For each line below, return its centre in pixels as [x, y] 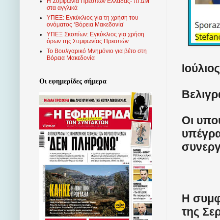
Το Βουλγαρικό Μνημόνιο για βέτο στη [97, 51]
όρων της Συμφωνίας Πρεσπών [88, 41]
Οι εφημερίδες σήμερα [73, 82]
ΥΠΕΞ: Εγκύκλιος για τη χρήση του [93, 18]
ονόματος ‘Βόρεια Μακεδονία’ [86, 25]
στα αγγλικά [62, 8]
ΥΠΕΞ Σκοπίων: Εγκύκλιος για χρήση [96, 35]
